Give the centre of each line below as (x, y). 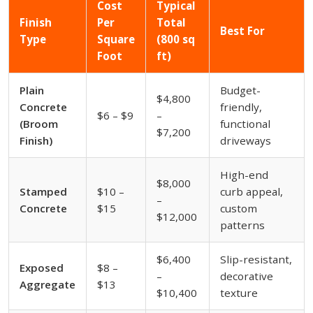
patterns (242, 225)
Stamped (43, 192)
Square (116, 39)
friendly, (241, 107)
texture (239, 293)
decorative (247, 276)
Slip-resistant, (256, 260)
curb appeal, (252, 192)
